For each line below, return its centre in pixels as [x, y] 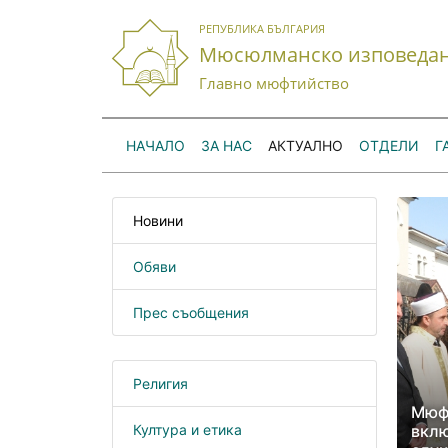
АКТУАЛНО [305, 145]
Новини [158, 220]
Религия [160, 383]
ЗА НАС [226, 145]
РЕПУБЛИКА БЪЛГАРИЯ [262, 29]
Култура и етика [187, 429]
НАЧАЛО [155, 145]
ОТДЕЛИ [389, 145]
